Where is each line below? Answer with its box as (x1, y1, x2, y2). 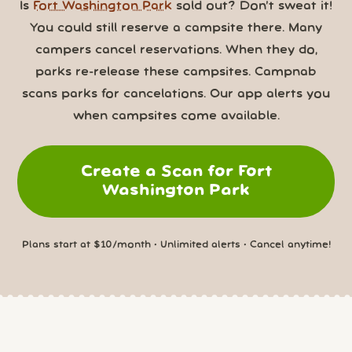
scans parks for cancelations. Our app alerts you (22, 88, 330, 100)
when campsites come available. (72, 110, 280, 122)
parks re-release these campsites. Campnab (35, 66, 317, 78)
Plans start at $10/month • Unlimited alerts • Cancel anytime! (21, 240, 331, 249)
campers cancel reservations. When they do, (35, 44, 317, 56)
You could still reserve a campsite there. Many (30, 22, 322, 34)
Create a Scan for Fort (80, 164, 272, 179)
